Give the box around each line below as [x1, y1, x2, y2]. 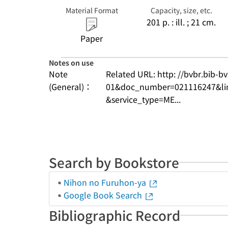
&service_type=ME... [106, 93, 181, 105]
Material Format [65, 5, 118, 15]
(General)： [49, 80, 92, 93]
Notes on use [49, 58, 94, 68]
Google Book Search [64, 189, 144, 201]
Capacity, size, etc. [150, 5, 212, 15]
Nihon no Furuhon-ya [64, 176, 148, 188]
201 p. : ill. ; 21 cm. [147, 16, 216, 28]
